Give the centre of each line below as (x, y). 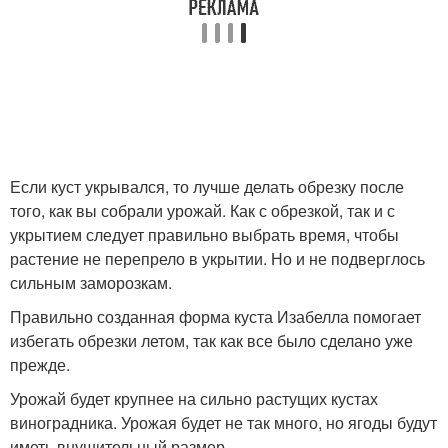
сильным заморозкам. (91, 282)
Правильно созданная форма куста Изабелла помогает (215, 316)
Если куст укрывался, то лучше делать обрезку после (207, 186)
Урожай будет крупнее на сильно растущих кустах (194, 398)
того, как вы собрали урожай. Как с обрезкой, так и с (202, 210)
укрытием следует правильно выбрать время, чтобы (204, 234)
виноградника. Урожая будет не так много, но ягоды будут (223, 422)
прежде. (40, 364)
